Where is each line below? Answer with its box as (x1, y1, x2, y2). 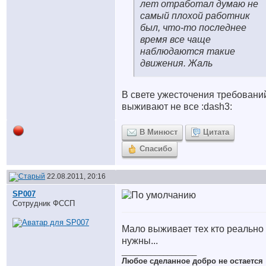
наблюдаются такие (140, 46, 235, 56)
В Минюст (140, 128, 178, 137)
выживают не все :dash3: (122, 102, 232, 112)
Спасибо (140, 144, 172, 153)
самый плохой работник (140, 11, 250, 21)
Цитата (203, 128, 229, 137)
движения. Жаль (140, 58, 213, 68)
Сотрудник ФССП (12, 199, 75, 208)
